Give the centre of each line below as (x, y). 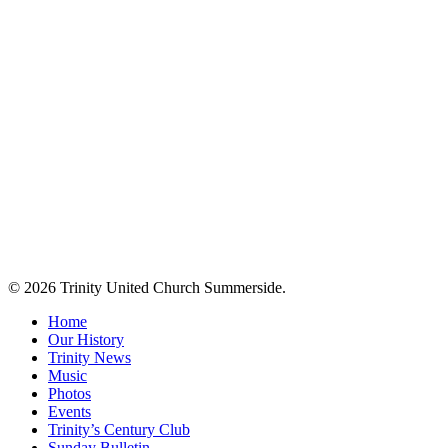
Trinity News (89, 357)
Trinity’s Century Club (119, 429)
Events (69, 411)
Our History (86, 339)
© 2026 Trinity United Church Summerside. (147, 287)
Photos (69, 393)
